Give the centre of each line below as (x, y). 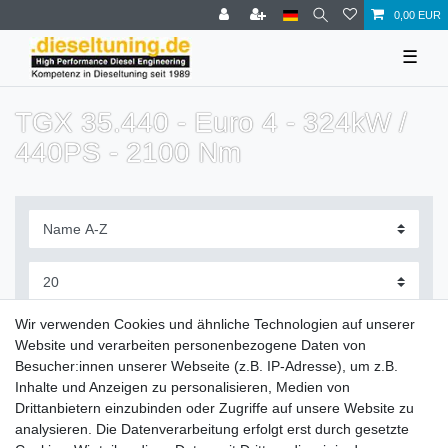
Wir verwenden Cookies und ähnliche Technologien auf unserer (215, 324)
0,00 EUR (417, 15)
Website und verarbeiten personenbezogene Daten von (190, 345)
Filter (68, 323)
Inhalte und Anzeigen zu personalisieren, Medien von (182, 387)
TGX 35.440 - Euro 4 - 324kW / (211, 122)
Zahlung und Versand (83, 421)
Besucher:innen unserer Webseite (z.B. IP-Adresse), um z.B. (206, 366)
